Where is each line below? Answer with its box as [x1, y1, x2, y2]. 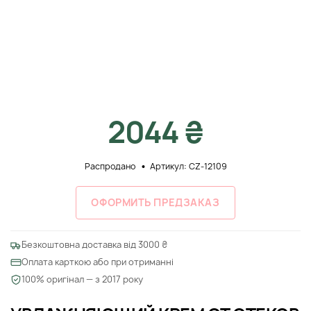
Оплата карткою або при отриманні [22, 256, 174, 269]
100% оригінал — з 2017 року [22, 274, 143, 286]
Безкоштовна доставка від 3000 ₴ [22, 239, 167, 251]
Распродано [84, 160, 135, 173]
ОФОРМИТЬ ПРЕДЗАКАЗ [91, 196, 220, 210]
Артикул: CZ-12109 [149, 160, 227, 173]
